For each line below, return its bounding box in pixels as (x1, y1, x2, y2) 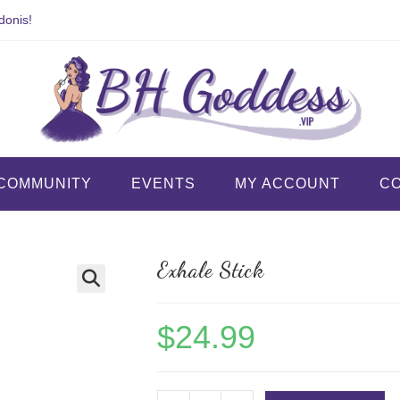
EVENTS (131, 176, 196, 191)
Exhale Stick (157, 257, 264, 283)
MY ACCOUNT (235, 176, 340, 191)
